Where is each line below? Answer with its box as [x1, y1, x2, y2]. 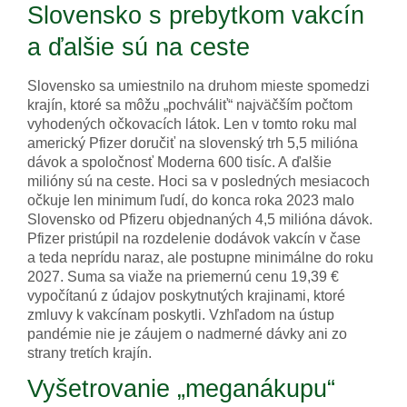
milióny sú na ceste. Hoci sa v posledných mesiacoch [27, 174, 370, 190]
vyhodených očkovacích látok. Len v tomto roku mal [27, 116, 357, 133]
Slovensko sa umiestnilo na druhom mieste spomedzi [27, 78, 370, 94]
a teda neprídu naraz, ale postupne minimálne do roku [27, 250, 373, 266]
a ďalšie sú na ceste [27, 33, 250, 62]
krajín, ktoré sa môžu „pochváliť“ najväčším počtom [27, 97, 352, 114]
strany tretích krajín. [27, 345, 152, 362]
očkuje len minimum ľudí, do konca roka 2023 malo [27, 193, 354, 209]
